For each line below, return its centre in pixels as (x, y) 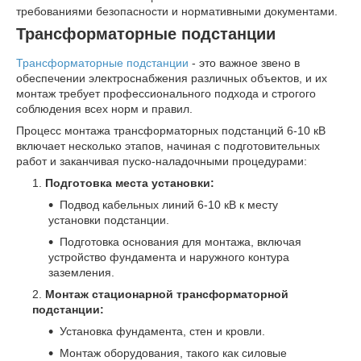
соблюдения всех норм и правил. (104, 108)
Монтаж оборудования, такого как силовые (173, 353)
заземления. (81, 272)
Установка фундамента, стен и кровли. (162, 331)
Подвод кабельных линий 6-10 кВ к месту (169, 204)
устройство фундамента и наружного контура (169, 257)
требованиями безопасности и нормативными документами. (177, 11)
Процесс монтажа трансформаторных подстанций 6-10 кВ (171, 130)
